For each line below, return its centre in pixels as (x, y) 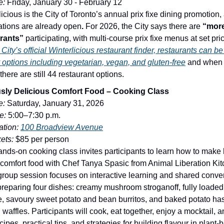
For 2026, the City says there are (144, 26)
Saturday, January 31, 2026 (54, 103)
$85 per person (41, 139)
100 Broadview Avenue (62, 127)
